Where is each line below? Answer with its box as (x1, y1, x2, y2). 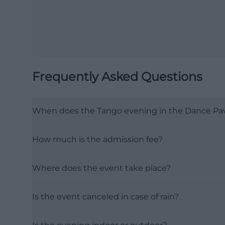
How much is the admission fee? (32, 135, 163, 144)
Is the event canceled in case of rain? (32, 192, 179, 201)
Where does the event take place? (32, 163, 171, 173)
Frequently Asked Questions (32, 69, 202, 84)
